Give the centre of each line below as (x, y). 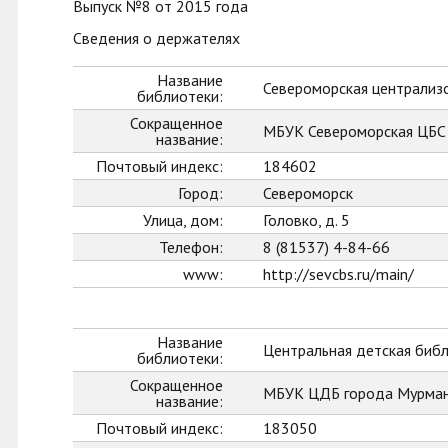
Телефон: (191, 247)
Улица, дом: (183, 220)
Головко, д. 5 (306, 220)
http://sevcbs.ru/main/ (338, 274)
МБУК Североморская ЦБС (354, 131)
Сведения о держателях (156, 38)
